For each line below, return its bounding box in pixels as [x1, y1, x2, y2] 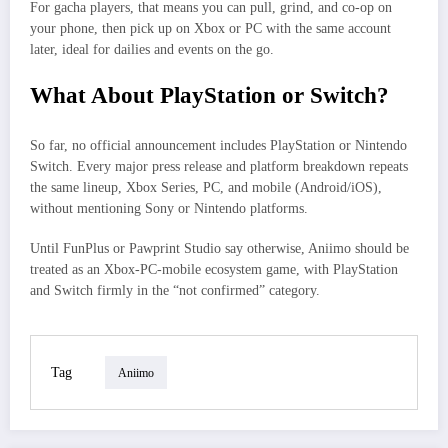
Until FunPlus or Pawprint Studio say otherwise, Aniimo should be [30, 241, 409, 257]
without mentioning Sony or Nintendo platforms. [30, 200, 308, 216]
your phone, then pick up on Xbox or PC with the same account [30, 21, 391, 37]
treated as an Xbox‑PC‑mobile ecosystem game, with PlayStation [30, 262, 398, 278]
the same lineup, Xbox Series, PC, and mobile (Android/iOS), [30, 179, 382, 195]
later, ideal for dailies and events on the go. [30, 42, 274, 58]
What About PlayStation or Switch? [30, 83, 389, 109]
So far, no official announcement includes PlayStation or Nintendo [30, 137, 407, 153]
